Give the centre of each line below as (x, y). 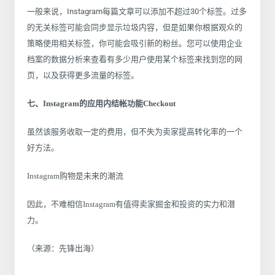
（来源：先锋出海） (63, 248)
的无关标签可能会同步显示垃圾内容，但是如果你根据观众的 (135, 27)
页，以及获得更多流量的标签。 (83, 75)
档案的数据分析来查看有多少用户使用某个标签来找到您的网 (135, 59)
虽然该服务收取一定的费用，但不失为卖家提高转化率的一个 (135, 131)
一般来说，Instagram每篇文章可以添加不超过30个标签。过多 (137, 11)
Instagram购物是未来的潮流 (75, 176)
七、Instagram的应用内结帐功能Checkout (101, 103)
